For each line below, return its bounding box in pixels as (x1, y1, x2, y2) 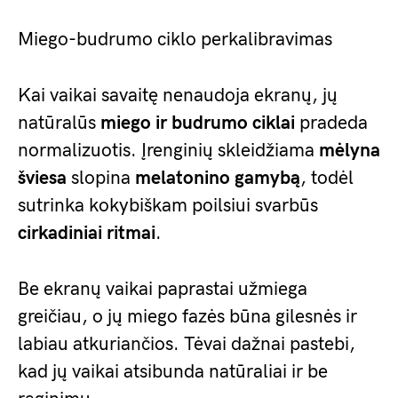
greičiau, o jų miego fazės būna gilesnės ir (18, 306, 357, 328)
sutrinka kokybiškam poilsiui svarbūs (18, 195, 318, 217)
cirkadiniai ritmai (18, 222, 155, 244)
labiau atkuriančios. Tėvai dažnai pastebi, (18, 333, 355, 355)
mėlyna (319, 139, 380, 162)
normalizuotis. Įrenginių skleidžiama (18, 139, 319, 162)
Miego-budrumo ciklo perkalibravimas (18, 28, 332, 51)
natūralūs (18, 112, 100, 134)
